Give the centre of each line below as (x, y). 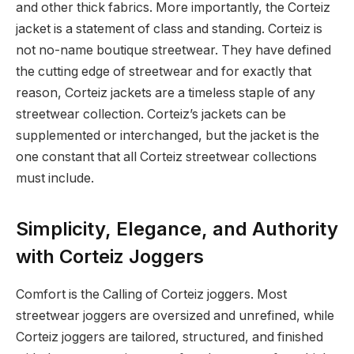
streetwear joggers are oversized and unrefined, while (175, 316)
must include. (56, 179)
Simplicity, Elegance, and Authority (177, 228)
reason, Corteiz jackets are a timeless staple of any (166, 93)
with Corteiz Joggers (112, 256)
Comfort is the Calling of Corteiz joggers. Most (151, 295)
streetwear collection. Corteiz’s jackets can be (151, 115)
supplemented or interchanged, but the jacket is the (168, 136)
